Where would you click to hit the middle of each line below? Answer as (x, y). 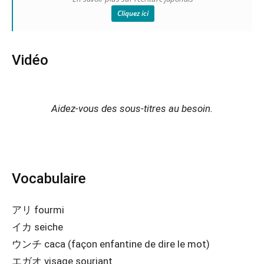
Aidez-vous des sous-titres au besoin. (132, 108)
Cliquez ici (133, 13)
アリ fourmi (38, 210)
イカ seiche (37, 227)
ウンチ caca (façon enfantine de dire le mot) (111, 244)
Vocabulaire (49, 179)
